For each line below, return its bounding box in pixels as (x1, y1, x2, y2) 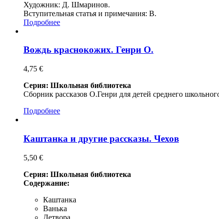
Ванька (43, 204, 67, 213)
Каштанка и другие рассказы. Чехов (23, 133, 179, 144)
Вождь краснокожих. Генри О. (23, 44, 153, 55)
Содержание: (23, 178, 69, 187)
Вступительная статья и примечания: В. (23, 9, 156, 18)
